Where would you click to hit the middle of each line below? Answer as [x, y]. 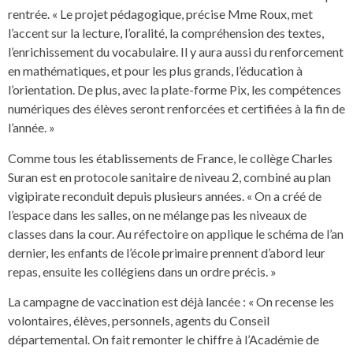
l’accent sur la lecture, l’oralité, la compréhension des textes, [166, 33]
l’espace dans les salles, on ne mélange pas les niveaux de [157, 214]
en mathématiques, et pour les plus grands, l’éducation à [155, 71]
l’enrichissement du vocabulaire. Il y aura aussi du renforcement [176, 52]
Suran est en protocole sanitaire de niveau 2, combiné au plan [169, 176]
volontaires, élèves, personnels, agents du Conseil [139, 321]
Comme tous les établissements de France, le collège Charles [170, 158]
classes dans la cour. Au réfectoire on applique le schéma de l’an [176, 233]
